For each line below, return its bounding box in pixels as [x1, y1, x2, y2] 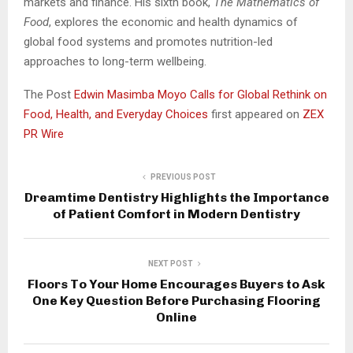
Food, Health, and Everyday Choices [24, 106, 211, 121]
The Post [24, 87, 74, 102]
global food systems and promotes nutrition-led [24, 34, 273, 49]
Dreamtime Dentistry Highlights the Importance [24, 189, 329, 205]
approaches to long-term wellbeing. [24, 54, 206, 69]
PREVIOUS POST [150, 172, 216, 181]
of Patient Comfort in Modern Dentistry [53, 206, 300, 221]
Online [156, 309, 197, 325]
